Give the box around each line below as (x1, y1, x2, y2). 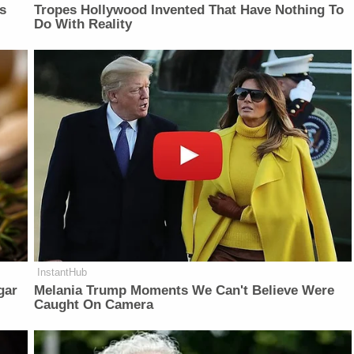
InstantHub (37, 266, 88, 279)
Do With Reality (34, 17, 133, 32)
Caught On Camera (34, 297, 154, 313)
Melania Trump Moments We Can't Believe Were (34, 283, 335, 299)
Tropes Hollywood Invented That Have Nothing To (34, 2, 345, 18)
